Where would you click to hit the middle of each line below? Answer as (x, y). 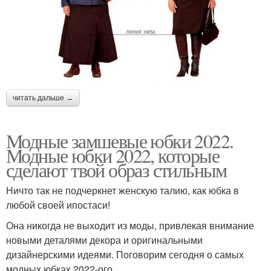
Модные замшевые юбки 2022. (120, 140)
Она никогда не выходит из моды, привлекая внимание (130, 225)
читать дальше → (43, 98)
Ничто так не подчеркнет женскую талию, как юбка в (122, 190)
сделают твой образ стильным (116, 169)
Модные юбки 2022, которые (113, 155)
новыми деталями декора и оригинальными (104, 240)
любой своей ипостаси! (58, 204)
